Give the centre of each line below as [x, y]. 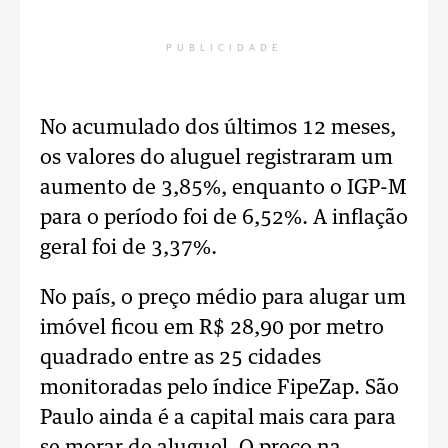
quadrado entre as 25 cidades [180, 358]
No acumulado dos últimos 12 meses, [218, 128]
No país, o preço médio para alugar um [223, 298]
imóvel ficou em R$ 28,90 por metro [212, 328]
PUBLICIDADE [224, 48]
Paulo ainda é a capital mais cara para [218, 418]
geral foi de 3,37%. [128, 248]
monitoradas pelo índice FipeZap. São [219, 388]
